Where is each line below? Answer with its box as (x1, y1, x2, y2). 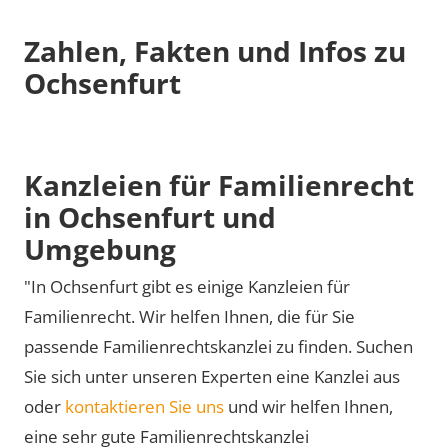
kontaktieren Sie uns (65, 395, 224, 418)
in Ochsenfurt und (24, 197, 276, 236)
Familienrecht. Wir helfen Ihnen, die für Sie (24, 305, 355, 328)
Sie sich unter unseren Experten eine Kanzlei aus (24, 365, 400, 388)
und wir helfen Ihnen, (224, 395, 393, 418)
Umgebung (24, 229, 176, 268)
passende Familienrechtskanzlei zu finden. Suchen (24, 335, 413, 358)
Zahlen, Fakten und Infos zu (24, 32, 406, 70)
